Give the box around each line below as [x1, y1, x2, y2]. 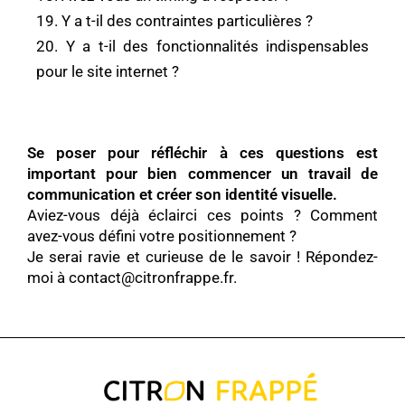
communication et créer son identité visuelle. [27, 184, 337, 203]
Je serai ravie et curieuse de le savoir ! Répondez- [27, 247, 378, 266]
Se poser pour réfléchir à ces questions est [27, 143, 378, 162]
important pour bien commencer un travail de [27, 164, 378, 183]
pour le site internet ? [36, 61, 179, 80]
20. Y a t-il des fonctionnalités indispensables [36, 36, 369, 55]
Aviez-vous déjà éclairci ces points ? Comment [27, 205, 378, 224]
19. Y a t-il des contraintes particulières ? [36, 11, 313, 30]
